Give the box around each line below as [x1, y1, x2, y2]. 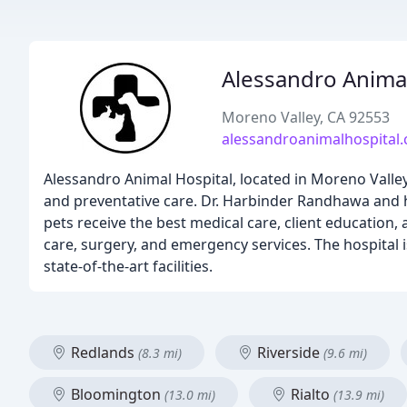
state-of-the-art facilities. [44, 256, 213, 276]
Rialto [287, 384, 333, 404]
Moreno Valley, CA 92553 [222, 107, 390, 127]
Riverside [253, 342, 323, 362]
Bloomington [67, 384, 164, 404]
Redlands [67, 342, 138, 362]
